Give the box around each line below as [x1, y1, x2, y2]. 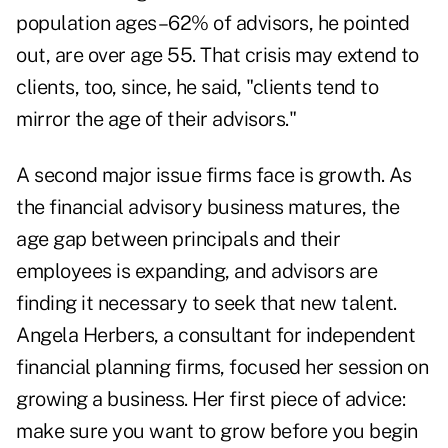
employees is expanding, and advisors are [16, 259, 377, 284]
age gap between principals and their [16, 227, 340, 252]
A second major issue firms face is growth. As [16, 163, 412, 188]
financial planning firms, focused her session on [16, 355, 428, 380]
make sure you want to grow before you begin [16, 419, 418, 444]
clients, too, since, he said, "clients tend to [16, 75, 378, 100]
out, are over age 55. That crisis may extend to [16, 43, 419, 68]
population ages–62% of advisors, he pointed [16, 11, 410, 36]
